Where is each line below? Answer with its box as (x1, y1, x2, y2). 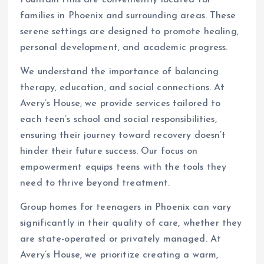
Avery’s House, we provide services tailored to (20, 99, 221, 109)
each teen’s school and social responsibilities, (20, 115, 217, 125)
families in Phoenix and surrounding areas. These (20, 11, 236, 21)
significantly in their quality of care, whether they (20, 219, 242, 229)
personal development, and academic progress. (20, 43, 228, 53)
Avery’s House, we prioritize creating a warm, (20, 250, 219, 260)
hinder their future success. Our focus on (20, 147, 197, 157)
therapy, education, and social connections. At (20, 83, 225, 93)
